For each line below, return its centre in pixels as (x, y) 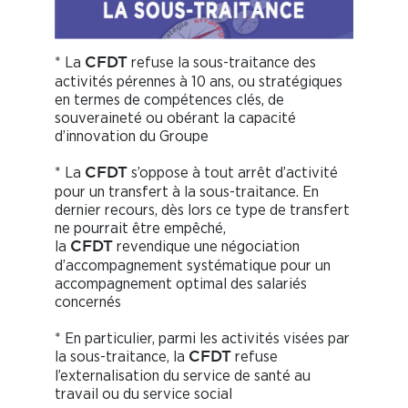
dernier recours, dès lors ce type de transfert (202, 209)
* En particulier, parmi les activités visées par (202, 338)
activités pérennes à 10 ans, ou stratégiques (199, 81)
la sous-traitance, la (122, 356)
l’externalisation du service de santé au (183, 375)
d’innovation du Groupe (132, 136)
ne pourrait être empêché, (140, 228)
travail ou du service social (143, 393)
